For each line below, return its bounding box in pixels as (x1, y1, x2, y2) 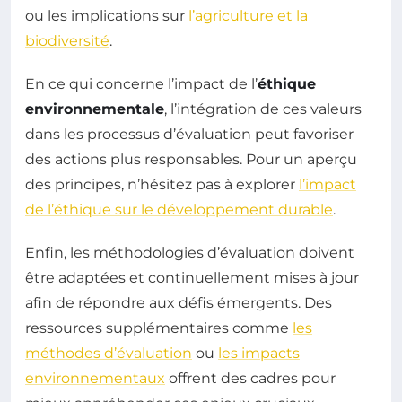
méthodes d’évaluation (25, 345, 192, 363)
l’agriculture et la (188, 7, 308, 25)
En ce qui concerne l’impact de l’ (25, 75, 258, 93)
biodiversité (25, 32, 109, 50)
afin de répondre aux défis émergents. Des (25, 294, 332, 312)
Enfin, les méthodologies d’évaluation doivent (25, 244, 354, 262)
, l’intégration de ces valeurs (164, 100, 362, 118)
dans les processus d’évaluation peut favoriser (25, 126, 354, 144)
